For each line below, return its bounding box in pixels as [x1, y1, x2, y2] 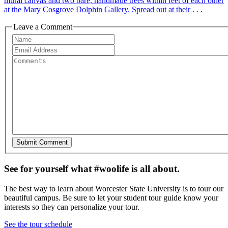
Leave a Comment [13, 22, 72, 31]
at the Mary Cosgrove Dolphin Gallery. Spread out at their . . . [4, 5, 203, 14]
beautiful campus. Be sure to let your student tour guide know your [4, 193, 218, 202]
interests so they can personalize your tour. [4, 202, 139, 211]
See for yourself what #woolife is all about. [4, 163, 180, 175]
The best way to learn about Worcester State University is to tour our [4, 184, 223, 193]
